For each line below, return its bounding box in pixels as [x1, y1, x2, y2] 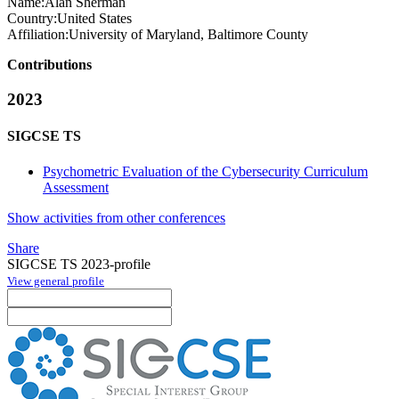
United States [57, 11, 132, 27]
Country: [7, 11, 57, 27]
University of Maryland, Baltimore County [69, 27, 308, 43]
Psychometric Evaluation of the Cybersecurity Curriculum [43, 163, 368, 179]
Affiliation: [7, 27, 69, 43]
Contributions [7, 57, 92, 73]
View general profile [7, 273, 104, 288]
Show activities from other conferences [7, 209, 225, 225]
